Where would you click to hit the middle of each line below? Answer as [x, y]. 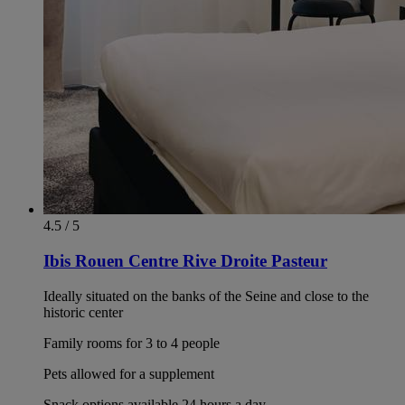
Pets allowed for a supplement [129, 373]
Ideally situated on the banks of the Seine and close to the [206, 296]
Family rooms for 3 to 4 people [132, 343]
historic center [83, 312]
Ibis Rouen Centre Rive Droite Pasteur [185, 261]
